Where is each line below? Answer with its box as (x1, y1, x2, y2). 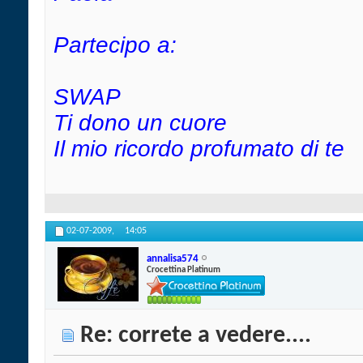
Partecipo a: (53, 32, 177, 58)
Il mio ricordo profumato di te (53, 136, 344, 162)
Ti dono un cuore (53, 110, 227, 136)
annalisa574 (147, 253, 199, 264)
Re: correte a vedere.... (80, 324, 311, 348)
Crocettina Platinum (147, 265, 220, 275)
